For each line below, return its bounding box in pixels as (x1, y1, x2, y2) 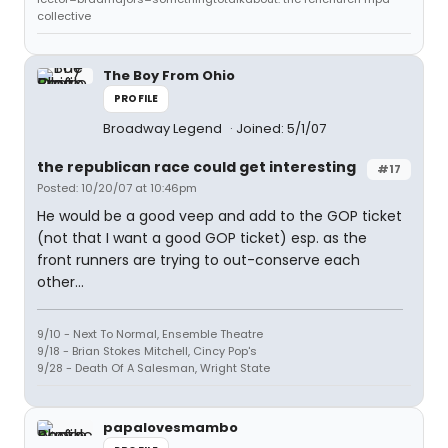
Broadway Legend (103, 119, 225, 138)
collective (37, 8, 91, 24)
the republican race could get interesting (37, 157, 356, 177)
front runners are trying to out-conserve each (37, 250, 360, 270)
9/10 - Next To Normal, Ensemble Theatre (37, 326, 263, 342)
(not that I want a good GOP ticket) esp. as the (37, 228, 367, 248)
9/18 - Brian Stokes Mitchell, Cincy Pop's (37, 343, 257, 359)
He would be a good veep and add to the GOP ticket (37, 206, 402, 226)
